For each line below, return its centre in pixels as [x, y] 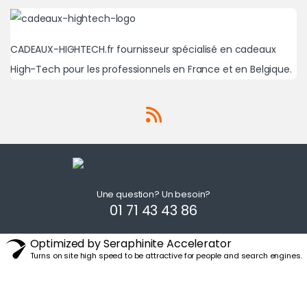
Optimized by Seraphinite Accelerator [131, 243]
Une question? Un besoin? [153, 194]
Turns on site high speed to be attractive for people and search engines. [166, 255]
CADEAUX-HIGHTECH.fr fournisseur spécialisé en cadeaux [143, 50]
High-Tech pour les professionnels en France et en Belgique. [151, 70]
